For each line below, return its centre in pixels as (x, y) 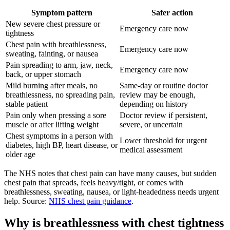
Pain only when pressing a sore (56, 116)
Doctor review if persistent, (164, 116)
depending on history (154, 104)
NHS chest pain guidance (90, 201)
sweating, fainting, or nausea (52, 54)
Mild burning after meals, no (52, 86)
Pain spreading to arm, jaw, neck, (59, 65)
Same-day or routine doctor (164, 86)
